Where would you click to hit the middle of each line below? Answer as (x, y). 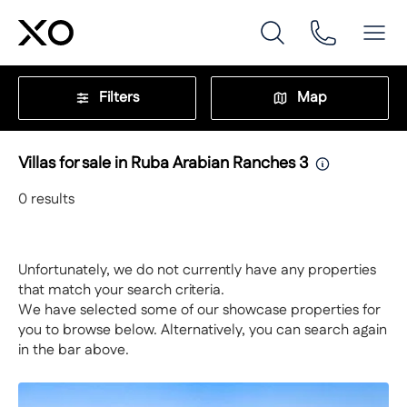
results (51, 199)
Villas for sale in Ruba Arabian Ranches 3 (163, 164)
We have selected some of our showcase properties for (199, 310)
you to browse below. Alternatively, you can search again (203, 330)
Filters (119, 98)
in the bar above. (74, 350)
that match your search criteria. (121, 290)
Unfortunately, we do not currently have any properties (197, 270)
